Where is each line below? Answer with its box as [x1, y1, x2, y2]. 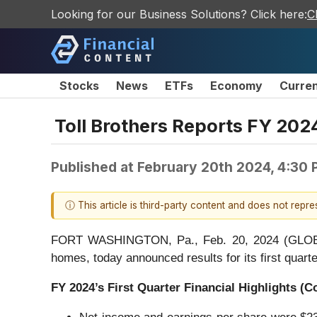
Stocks [59, 79, 99, 93]
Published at [51, 158, 137, 175]
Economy [210, 79, 263, 93]
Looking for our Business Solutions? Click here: [51, 7, 307, 21]
